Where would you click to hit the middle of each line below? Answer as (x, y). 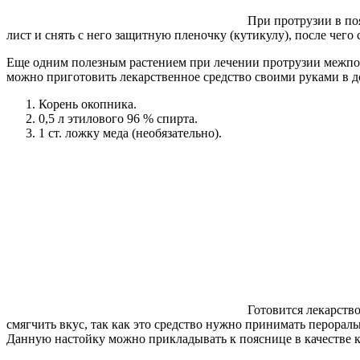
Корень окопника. (88, 104)
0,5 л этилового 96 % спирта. (118, 119)
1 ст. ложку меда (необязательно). (130, 133)
